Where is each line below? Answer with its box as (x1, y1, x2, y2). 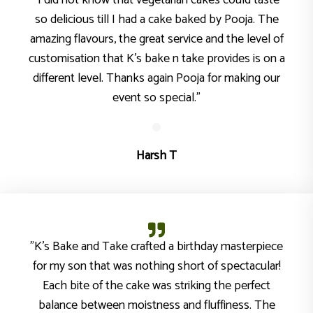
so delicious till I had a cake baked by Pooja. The (34, 9, 279, 30)
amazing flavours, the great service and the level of (29, 29, 284, 50)
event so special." (112, 87, 201, 108)
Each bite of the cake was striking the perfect (43, 275, 270, 296)
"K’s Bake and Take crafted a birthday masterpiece (30, 236, 283, 257)
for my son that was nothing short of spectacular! (32, 256, 281, 277)
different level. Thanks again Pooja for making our (33, 68, 280, 89)
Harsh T (136, 145, 177, 166)
